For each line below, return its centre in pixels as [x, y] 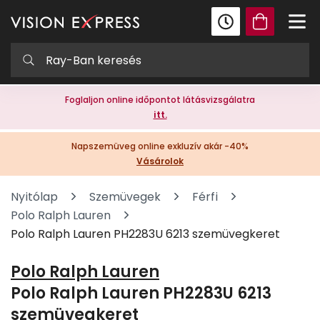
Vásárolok [160, 161]
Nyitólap [34, 197]
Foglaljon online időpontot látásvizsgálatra [160, 100]
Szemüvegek [125, 197]
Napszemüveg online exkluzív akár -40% [160, 146]
